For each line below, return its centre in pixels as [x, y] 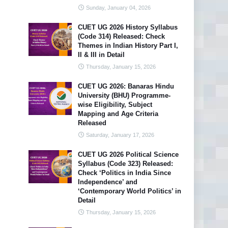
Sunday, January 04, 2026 [118, 8]
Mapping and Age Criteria [118, 114]
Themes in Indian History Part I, [128, 46]
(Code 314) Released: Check [121, 36]
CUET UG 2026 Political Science [128, 154]
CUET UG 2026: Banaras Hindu [126, 86]
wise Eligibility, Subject [115, 105]
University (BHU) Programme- [124, 95]
